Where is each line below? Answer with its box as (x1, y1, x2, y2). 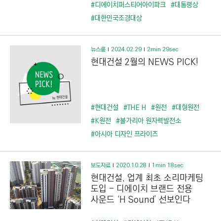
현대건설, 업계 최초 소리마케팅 (90, 171, 203, 185)
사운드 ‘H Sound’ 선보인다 (90, 193, 190, 207)
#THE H (123, 102, 146, 113)
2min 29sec (147, 45, 178, 54)
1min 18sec (151, 161, 183, 170)
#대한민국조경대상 (90, 13, 142, 24)
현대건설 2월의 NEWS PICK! (90, 55, 198, 69)
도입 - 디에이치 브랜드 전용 (90, 182, 192, 196)
